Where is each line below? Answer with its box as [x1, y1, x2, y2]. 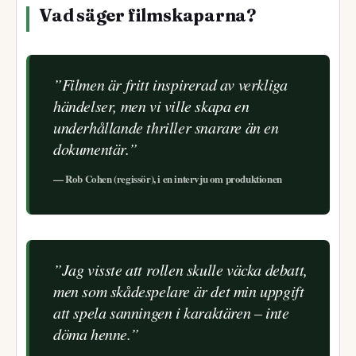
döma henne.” [53, 323, 139, 344]
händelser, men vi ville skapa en [53, 95, 250, 116]
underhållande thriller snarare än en [53, 116, 279, 137]
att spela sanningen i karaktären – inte [53, 301, 289, 323]
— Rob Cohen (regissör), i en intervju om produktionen [53, 170, 282, 186]
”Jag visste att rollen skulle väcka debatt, [53, 258, 308, 280]
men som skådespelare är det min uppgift [53, 280, 304, 301]
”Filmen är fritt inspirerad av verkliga [53, 73, 288, 95]
